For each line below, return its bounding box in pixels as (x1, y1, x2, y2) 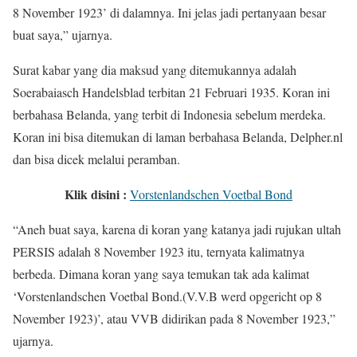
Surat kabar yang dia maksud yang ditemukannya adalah (13, 61, 296, 79)
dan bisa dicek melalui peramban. (13, 151, 180, 168)
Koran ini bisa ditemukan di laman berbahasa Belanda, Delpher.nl (13, 128, 343, 146)
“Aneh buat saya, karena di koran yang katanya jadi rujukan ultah (13, 221, 341, 238)
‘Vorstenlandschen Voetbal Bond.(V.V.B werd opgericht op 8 (13, 288, 322, 305)
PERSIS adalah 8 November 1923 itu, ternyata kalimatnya (13, 243, 304, 261)
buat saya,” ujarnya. (13, 26, 112, 44)
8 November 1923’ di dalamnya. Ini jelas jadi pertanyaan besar (13, 4, 326, 22)
